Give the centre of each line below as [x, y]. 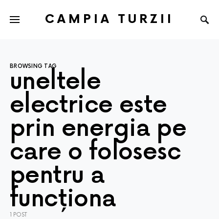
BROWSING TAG [33, 66]
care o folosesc [95, 152]
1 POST [18, 215]
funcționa [63, 199]
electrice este [88, 105]
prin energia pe [98, 129]
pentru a [57, 176]
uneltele [55, 82]
